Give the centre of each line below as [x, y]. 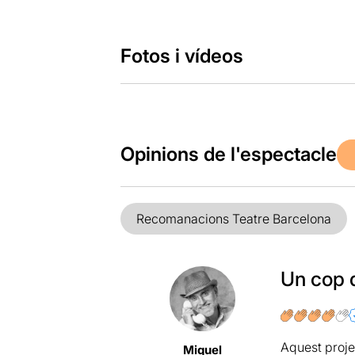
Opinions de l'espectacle [228, 155]
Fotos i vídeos [181, 55]
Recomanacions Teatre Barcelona [233, 218]
